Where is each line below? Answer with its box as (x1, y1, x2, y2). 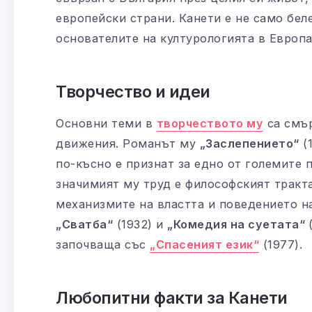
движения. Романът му (56, 136, 200, 150)
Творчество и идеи (56, 81, 210, 102)
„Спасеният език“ (150, 237, 259, 251)
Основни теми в (56, 116, 157, 130)
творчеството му (156, 116, 263, 130)
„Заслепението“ (199, 136, 299, 150)
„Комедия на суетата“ (167, 217, 309, 231)
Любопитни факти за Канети (56, 287, 288, 308)
